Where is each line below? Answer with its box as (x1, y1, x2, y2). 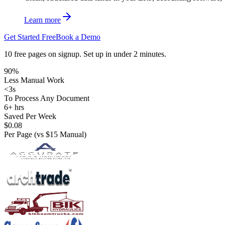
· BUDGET (58, 150, 141, 167)
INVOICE (14, 188, 43, 195)
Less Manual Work (4, 75, 64, 84)
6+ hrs (4, 102, 24, 111)
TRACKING (58, 166, 141, 183)
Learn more (24, 15, 61, 24)
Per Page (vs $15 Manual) (4, 130, 86, 139)
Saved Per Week (4, 111, 56, 121)
